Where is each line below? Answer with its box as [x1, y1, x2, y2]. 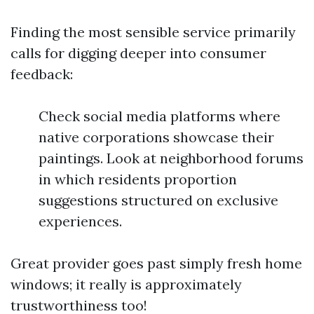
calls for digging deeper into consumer [11, 44, 266, 62]
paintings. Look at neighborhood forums [39, 149, 303, 167]
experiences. [39, 212, 122, 230]
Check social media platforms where [39, 107, 280, 125]
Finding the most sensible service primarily [11, 23, 296, 41]
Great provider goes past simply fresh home [11, 254, 302, 272]
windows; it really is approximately [11, 275, 242, 293]
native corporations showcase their [39, 128, 274, 146]
